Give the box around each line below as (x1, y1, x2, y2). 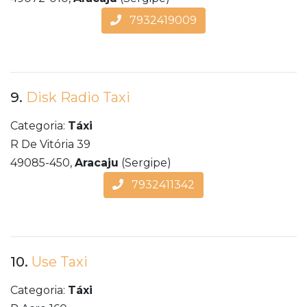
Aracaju (75, 156, 119, 170)
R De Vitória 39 (10, 138, 90, 151)
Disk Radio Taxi (26, 89, 130, 106)
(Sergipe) (119, 156, 171, 170)
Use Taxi (32, 254, 88, 271)
